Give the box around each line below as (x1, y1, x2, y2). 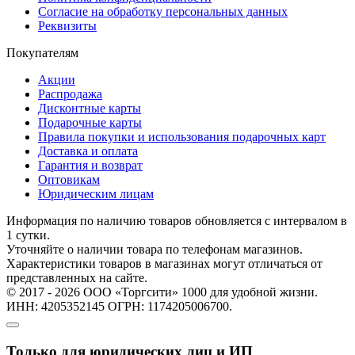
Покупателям (6, 45, 78, 59)
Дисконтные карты (38, 101, 141, 115)
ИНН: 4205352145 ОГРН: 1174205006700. (6, 299, 232, 313)
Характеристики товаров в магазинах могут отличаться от (6, 256, 323, 270)
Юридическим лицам (38, 186, 154, 200)
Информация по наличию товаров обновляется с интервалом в (6, 213, 347, 227)
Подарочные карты (38, 115, 142, 129)
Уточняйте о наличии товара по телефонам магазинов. (6, 242, 303, 256)
